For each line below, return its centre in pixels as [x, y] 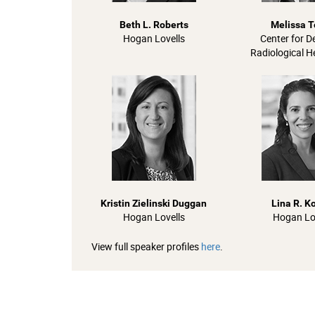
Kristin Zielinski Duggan [154, 203]
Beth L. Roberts [154, 25]
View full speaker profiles [140, 246]
